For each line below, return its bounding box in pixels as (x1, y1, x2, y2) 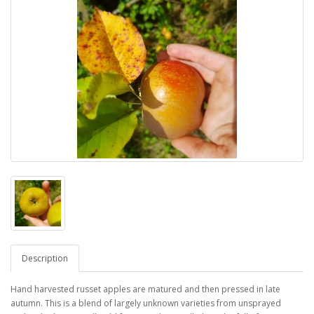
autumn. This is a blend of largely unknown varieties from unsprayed (11, 297, 281, 309)
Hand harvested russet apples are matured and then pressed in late (11, 283, 280, 295)
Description (22, 252, 68, 264)
